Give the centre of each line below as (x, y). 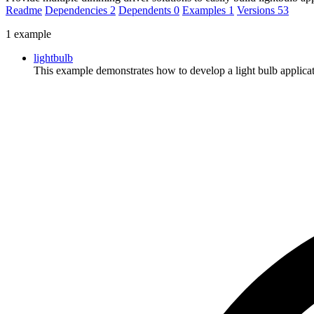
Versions (257, 10)
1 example (28, 34)
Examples (205, 10)
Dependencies (77, 10)
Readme (24, 10)
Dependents (146, 10)
